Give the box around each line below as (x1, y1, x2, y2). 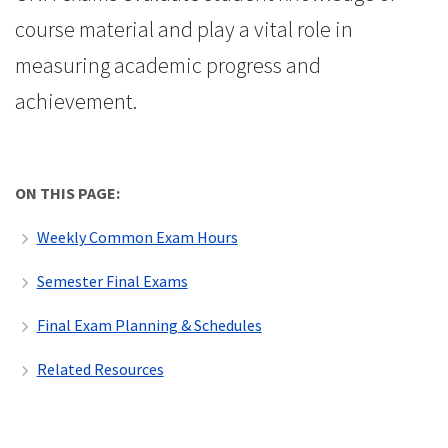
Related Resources (36, 358, 164, 379)
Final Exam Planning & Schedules (36, 314, 262, 335)
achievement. (15, 86, 137, 115)
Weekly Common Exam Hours (36, 226, 238, 247)
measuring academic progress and (15, 50, 321, 79)
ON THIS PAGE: (15, 182, 120, 203)
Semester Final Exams (36, 270, 188, 291)
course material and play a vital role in (15, 14, 353, 43)
